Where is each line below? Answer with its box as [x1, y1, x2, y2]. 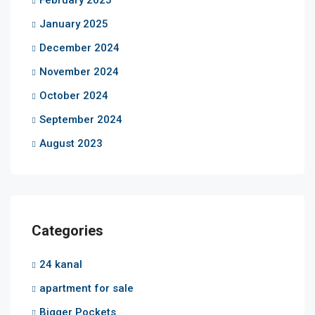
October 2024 [39, 89, 108, 102]
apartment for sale [39, 281, 134, 295]
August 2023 [39, 136, 103, 150]
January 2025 [39, 17, 108, 30]
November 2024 [39, 65, 119, 78]
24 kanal [39, 257, 82, 271]
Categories [32, 221, 103, 239]
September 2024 [39, 112, 122, 126]
